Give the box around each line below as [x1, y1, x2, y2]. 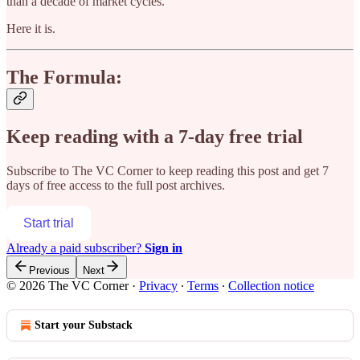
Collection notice [228, 278, 314, 292]
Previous [29, 264, 70, 276]
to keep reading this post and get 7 [153, 163, 329, 178]
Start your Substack [35, 318, 133, 331]
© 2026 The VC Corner [6, 278, 129, 292]
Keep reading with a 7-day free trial [6, 125, 303, 147]
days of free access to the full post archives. [6, 178, 225, 192]
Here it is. [6, 22, 55, 36]
